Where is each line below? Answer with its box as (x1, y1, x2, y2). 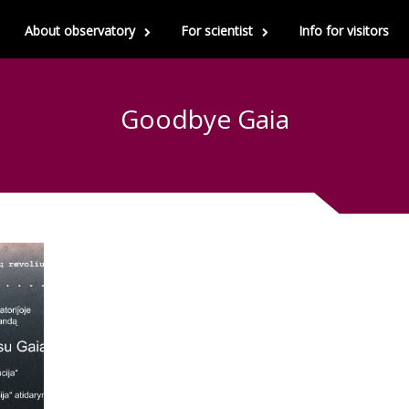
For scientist (181, 22, 253, 39)
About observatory (25, 22, 135, 39)
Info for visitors (299, 22, 389, 39)
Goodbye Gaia (120, 101, 289, 137)
